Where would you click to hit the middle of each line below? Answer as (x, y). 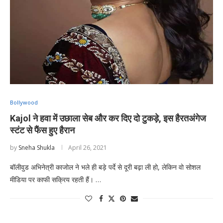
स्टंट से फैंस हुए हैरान (42, 130)
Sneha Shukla (37, 147)
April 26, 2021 (88, 147)
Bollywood (24, 102)
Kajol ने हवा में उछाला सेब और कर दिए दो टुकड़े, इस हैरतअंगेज (108, 118)
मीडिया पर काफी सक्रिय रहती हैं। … (56, 179)
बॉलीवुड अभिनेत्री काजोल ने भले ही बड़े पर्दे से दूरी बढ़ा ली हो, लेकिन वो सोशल (105, 167)
